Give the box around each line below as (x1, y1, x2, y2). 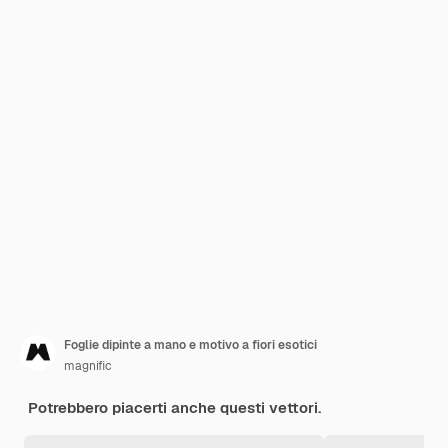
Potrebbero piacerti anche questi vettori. (28, 398, 321, 417)
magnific (64, 358, 112, 374)
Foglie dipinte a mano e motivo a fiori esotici (64, 337, 317, 353)
